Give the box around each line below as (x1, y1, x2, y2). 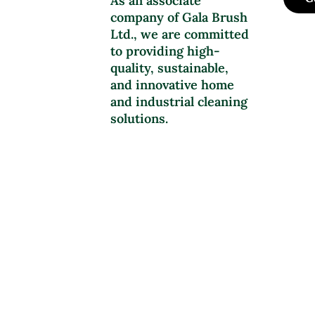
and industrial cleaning (110, 94, 248, 110)
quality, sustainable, (110, 60, 229, 77)
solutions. (110, 110, 172, 127)
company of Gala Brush (110, 9, 248, 26)
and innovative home (110, 77, 235, 94)
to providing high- (110, 43, 221, 60)
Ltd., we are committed (110, 26, 250, 43)
